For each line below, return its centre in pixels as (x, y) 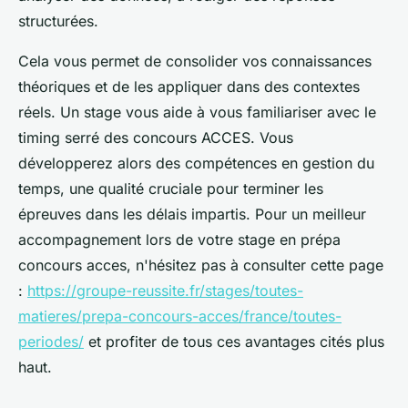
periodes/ (51, 342)
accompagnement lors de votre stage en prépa (179, 240)
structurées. (61, 21)
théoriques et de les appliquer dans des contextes (189, 87)
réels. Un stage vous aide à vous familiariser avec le (197, 112)
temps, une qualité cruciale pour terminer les (171, 189)
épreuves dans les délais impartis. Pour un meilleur (192, 214)
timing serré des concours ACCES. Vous (156, 138)
